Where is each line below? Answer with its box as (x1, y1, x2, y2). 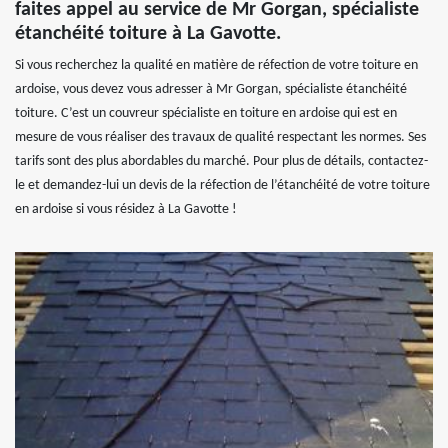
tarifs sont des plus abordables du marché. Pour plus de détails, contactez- (15, 154, 428, 169)
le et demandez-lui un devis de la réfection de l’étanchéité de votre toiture (15, 178, 430, 193)
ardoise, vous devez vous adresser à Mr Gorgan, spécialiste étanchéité (15, 82, 407, 97)
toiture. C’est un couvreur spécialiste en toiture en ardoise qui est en (15, 106, 397, 121)
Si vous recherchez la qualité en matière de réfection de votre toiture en (15, 58, 418, 73)
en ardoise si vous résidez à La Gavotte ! (15, 202, 237, 217)
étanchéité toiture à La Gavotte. (15, 24, 281, 44)
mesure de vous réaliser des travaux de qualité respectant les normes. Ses (15, 130, 426, 145)
